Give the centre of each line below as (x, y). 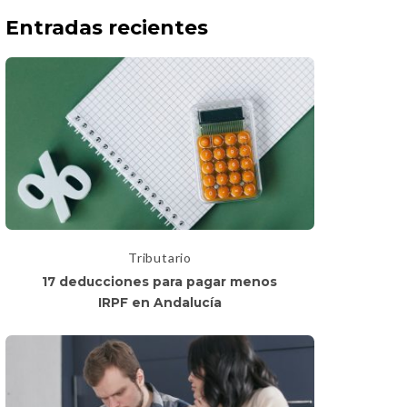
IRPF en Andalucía (159, 303)
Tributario (159, 258)
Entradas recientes (107, 28)
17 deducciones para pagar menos (160, 282)
